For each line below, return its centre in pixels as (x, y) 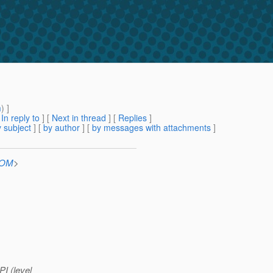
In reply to (20, 118)
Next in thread (79, 118)
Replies (133, 118)
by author (62, 128)
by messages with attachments (151, 128)
